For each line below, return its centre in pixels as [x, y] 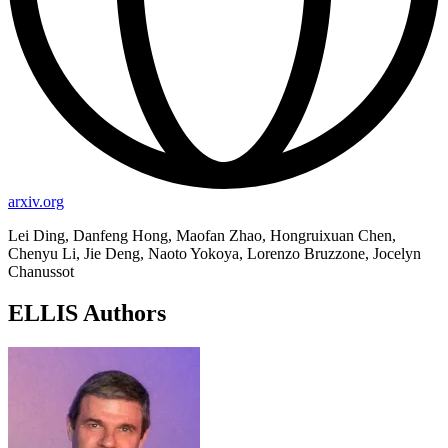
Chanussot [41, 271]
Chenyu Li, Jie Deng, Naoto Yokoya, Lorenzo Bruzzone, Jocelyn [214, 253]
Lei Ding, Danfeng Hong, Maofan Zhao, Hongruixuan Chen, [202, 235]
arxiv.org [36, 201]
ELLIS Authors [87, 313]
